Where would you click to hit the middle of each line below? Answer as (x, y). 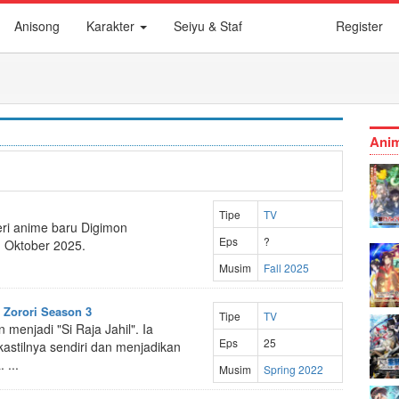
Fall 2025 (286, 268)
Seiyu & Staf (208, 26)
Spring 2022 (293, 369)
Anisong (37, 26)
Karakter (112, 26)
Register (359, 26)
